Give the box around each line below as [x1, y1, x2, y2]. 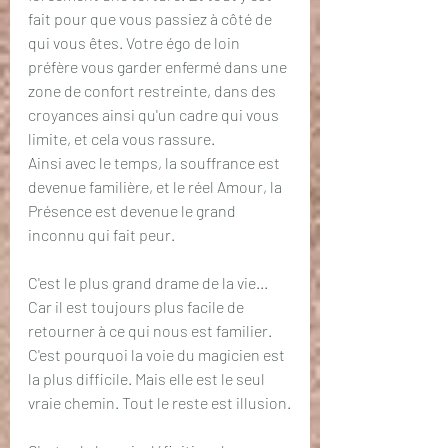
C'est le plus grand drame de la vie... [28, 273, 271, 292]
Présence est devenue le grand [28, 201, 239, 220]
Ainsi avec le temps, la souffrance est [28, 153, 283, 172]
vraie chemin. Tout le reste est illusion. [28, 393, 291, 412]
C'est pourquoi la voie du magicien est [28, 345, 288, 364]
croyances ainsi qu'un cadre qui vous [28, 105, 282, 124]
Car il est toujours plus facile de [28, 297, 247, 316]
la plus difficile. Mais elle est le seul [28, 369, 268, 388]
